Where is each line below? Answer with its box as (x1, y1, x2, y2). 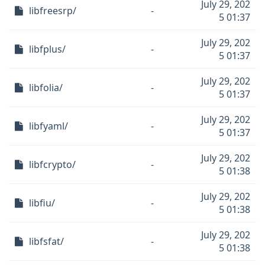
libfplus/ (29, 43, 66, 56)
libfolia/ (29, 81, 63, 94)
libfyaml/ (29, 119, 68, 132)
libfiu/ (29, 196, 55, 209)
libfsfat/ (29, 235, 64, 248)
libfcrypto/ (29, 158, 76, 171)
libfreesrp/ (29, 4, 76, 17)
